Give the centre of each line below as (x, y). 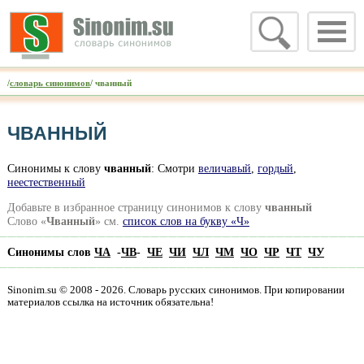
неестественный (46, 182)
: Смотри (174, 168)
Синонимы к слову (55, 168)
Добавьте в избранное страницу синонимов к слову (136, 207)
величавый (224, 168)
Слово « (26, 221)
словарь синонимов (50, 83)
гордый (275, 168)
